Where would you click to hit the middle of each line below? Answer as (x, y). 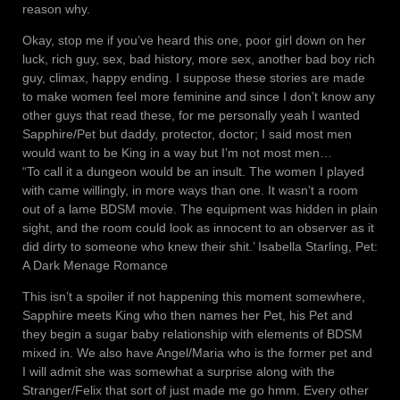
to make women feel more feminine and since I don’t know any (199, 97)
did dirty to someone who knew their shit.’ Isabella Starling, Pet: (200, 247)
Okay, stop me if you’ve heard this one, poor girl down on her (194, 41)
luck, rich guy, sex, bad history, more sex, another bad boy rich (199, 59)
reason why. (56, 9)
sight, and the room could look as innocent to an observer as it (198, 228)
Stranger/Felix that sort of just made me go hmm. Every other (196, 391)
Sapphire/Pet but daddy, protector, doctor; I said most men (187, 134)
